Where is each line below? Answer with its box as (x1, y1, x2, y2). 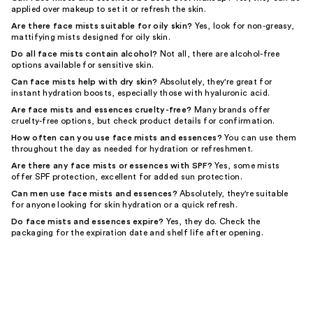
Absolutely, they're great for (157, 78, 272, 86)
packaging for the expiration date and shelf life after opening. (11, 228, 263, 237)
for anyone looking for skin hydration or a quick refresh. (11, 201, 238, 209)
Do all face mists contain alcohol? (11, 50, 158, 58)
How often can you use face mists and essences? (11, 133, 222, 142)
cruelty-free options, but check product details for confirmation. (11, 117, 275, 125)
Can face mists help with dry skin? (11, 78, 158, 86)
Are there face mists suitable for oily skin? (11, 22, 193, 30)
